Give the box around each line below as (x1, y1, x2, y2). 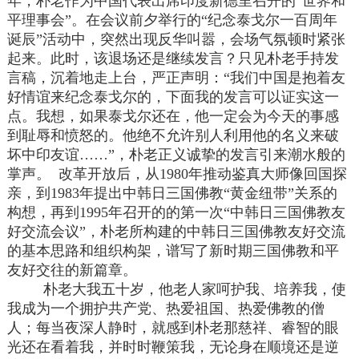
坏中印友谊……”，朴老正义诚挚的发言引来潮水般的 (7, 147, 346, 163)
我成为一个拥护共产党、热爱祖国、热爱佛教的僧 (7, 301, 325, 317)
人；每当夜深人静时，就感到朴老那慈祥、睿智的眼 (7, 320, 340, 337)
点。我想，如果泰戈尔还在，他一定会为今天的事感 (7, 108, 340, 125)
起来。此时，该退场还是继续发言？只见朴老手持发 (7, 50, 340, 67)
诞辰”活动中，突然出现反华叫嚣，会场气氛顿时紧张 (7, 31, 346, 48)
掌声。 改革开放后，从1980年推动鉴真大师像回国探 (7, 166, 348, 183)
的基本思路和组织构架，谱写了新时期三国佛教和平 (7, 243, 340, 260)
